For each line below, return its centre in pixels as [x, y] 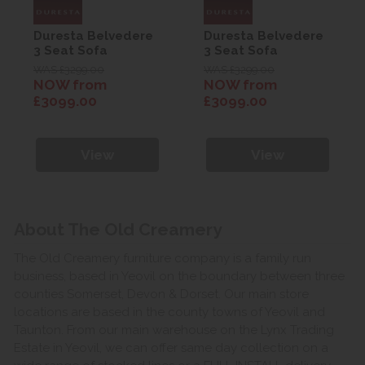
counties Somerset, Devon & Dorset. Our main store [161, 294]
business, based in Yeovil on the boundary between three [179, 276]
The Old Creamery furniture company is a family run [163, 258]
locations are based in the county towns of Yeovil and [169, 312]
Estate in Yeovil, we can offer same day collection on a [171, 347]
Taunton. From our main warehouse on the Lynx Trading [174, 330]
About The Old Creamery [118, 230]
